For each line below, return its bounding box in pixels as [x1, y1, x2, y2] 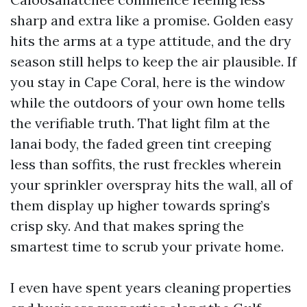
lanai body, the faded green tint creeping [10, 135, 271, 152]
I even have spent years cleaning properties [10, 279, 291, 296]
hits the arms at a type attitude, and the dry [10, 32, 291, 49]
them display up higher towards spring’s [10, 197, 270, 214]
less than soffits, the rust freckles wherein [10, 156, 282, 173]
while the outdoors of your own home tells [10, 94, 285, 111]
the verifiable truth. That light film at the [10, 114, 270, 132]
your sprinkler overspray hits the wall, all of [10, 176, 293, 193]
